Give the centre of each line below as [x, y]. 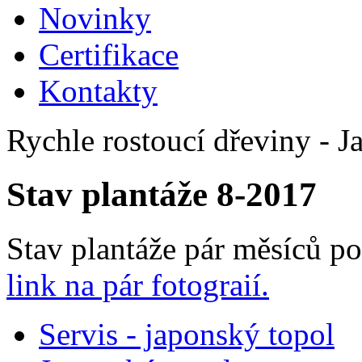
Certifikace [109, 54]
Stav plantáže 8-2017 [162, 194]
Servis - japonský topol [187, 334]
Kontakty [98, 90]
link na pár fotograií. [138, 284]
